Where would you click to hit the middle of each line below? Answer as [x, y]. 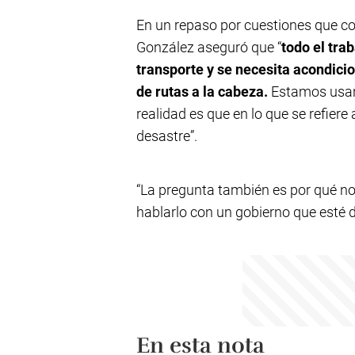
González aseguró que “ [209, 47]
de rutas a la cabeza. [204, 92]
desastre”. [167, 136]
